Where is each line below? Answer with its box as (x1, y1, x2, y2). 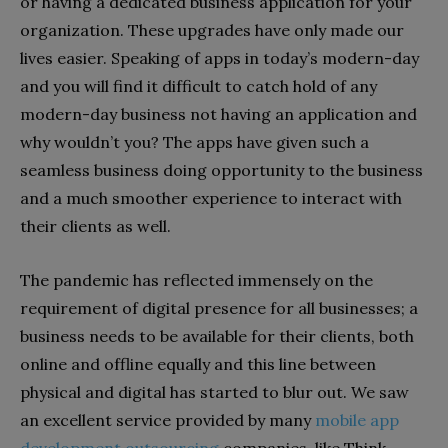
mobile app (315, 409, 399, 430)
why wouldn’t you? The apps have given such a (20, 131, 369, 152)
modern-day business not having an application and (20, 103, 417, 124)
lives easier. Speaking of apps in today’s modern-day (20, 47, 419, 68)
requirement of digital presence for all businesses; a (20, 297, 418, 318)
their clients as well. (20, 215, 171, 236)
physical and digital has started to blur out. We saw (20, 381, 409, 402)
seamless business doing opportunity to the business (20, 159, 423, 180)
